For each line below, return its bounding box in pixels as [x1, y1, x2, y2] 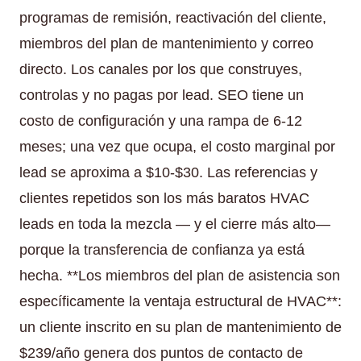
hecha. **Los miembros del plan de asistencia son [19, 267, 340, 284]
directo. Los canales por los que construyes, [19, 60, 302, 77]
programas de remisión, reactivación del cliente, [19, 9, 326, 26]
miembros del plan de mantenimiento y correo [19, 35, 313, 52]
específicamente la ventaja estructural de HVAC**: [19, 293, 342, 309]
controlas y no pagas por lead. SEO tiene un [19, 86, 304, 103]
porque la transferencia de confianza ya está [19, 241, 305, 258]
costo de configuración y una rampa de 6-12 [19, 112, 302, 129]
